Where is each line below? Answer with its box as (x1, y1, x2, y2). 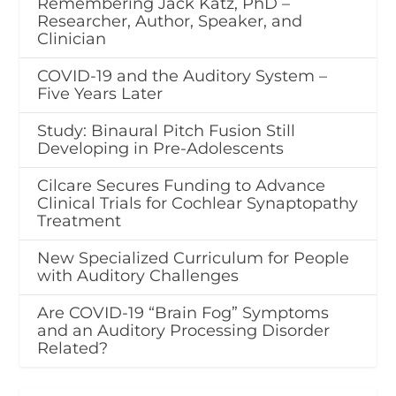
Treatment (37, 210, 122, 231)
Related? (37, 338, 109, 358)
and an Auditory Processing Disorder (37, 320, 331, 340)
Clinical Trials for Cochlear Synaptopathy (37, 193, 359, 213)
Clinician (37, 28, 107, 49)
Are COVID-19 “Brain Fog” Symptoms (37, 302, 330, 323)
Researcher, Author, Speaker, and (37, 11, 303, 31)
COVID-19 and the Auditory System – (37, 65, 328, 86)
